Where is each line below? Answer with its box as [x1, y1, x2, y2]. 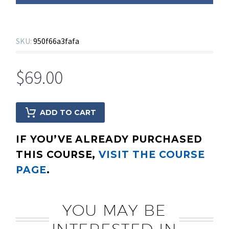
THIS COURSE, [16, 148, 99, 161]
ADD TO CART [40, 108, 96, 118]
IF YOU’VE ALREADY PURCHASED [16, 133, 202, 145]
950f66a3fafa [33, 36, 79, 47]
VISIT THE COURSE [99, 148, 205, 161]
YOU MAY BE [62, 201, 166, 219]
